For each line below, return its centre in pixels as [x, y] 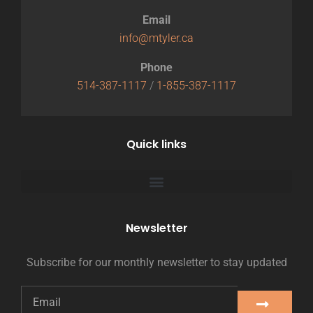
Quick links [156, 144]
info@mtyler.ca [156, 38]
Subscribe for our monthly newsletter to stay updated [156, 262]
